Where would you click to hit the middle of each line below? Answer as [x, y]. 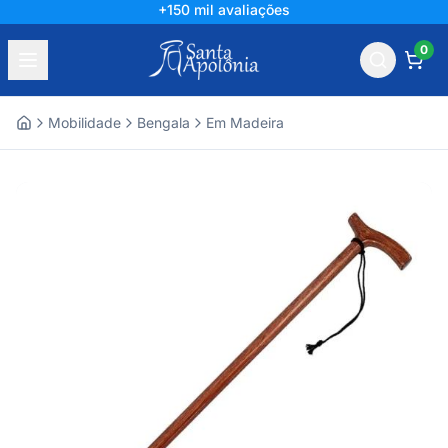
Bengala [163, 122]
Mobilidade [84, 122]
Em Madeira [245, 122]
